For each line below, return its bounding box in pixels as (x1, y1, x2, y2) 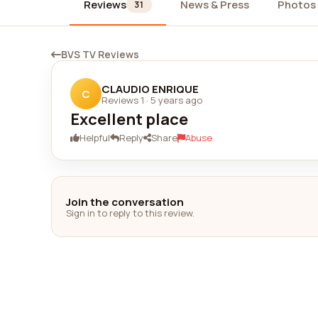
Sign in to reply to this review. (66, 206, 194, 219)
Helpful (79, 131, 110, 144)
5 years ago (150, 93, 202, 106)
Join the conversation (66, 194, 184, 209)
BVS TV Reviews (61, 48, 139, 61)
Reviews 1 (102, 93, 144, 106)
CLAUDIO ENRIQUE (102, 81, 199, 97)
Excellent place (70, 109, 188, 130)
